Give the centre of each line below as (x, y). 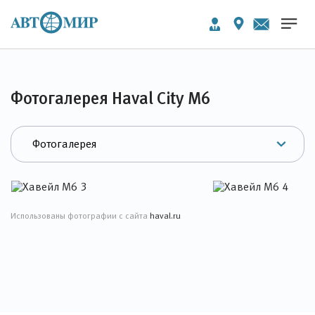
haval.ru (165, 216)
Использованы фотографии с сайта (80, 216)
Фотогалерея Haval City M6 (110, 98)
